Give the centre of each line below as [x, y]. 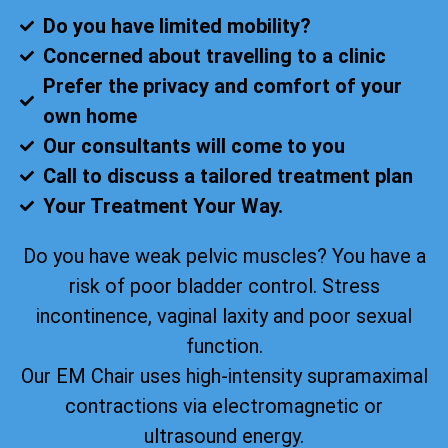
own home [89, 115]
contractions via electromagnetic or [224, 405]
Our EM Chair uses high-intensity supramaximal [224, 375]
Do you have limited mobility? [176, 25]
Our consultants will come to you [193, 145]
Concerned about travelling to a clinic [214, 55]
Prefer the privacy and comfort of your [222, 85]
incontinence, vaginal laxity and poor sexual [224, 315]
